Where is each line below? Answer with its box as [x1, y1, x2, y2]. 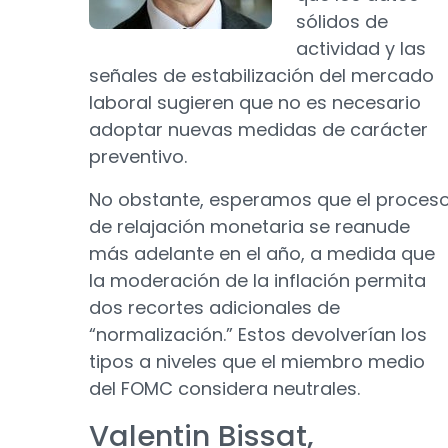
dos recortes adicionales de [89, 295, 340, 320]
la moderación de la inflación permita [89, 268, 426, 293]
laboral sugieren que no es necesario [89, 90, 421, 115]
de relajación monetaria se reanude [89, 214, 410, 239]
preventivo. [89, 144, 187, 169]
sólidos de [296, 9, 388, 34]
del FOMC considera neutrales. [89, 376, 360, 401]
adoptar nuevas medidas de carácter [89, 117, 428, 142]
